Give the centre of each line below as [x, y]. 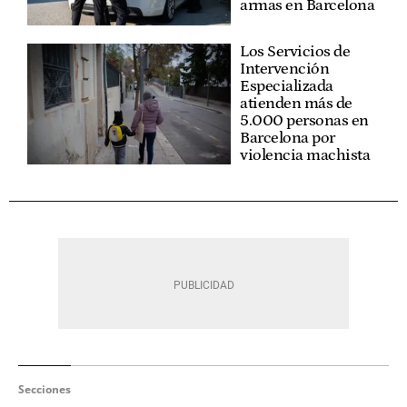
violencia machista [305, 155]
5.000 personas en [304, 120]
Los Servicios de [295, 51]
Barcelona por [288, 138]
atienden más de [296, 103]
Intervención [284, 69]
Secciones [45, 389]
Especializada [287, 86]
